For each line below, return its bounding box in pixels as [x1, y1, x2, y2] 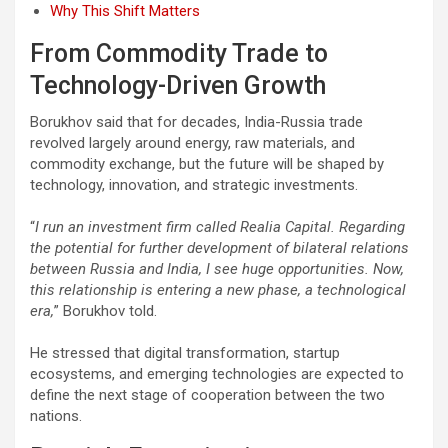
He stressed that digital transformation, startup [30, 343, 340, 362]
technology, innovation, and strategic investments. [30, 175, 358, 194]
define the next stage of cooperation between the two [30, 385, 385, 404]
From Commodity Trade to [30, 38, 328, 68]
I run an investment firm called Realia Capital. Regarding [35, 217, 405, 236]
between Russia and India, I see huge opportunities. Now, [30, 259, 404, 278]
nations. [30, 406, 82, 425]
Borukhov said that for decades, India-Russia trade [30, 112, 363, 131]
